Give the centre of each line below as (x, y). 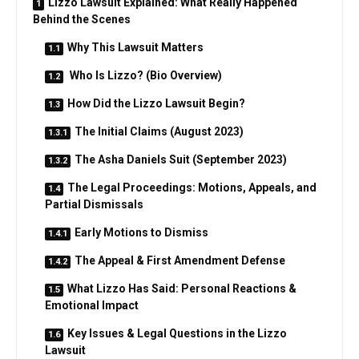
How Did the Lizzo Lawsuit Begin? (156, 103)
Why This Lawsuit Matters (135, 47)
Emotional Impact (92, 305)
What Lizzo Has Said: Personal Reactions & (182, 288)
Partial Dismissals (94, 204)
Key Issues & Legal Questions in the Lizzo (177, 333)
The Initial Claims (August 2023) (159, 131)
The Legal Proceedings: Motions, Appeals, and (192, 187)
